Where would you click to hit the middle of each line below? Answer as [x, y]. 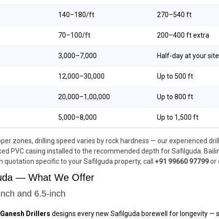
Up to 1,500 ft [178, 117]
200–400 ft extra [183, 35]
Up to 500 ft [175, 76]
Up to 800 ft [175, 97]
